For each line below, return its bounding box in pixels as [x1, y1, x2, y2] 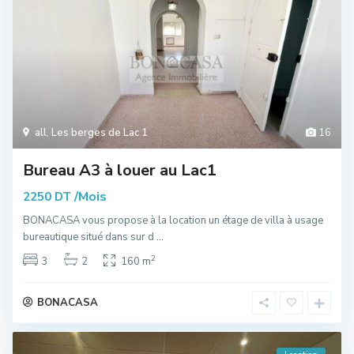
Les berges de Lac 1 [51, 125, 148, 140]
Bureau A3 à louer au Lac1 [23, 159, 217, 181]
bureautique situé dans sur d [23, 229, 156, 244]
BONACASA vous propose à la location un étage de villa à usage [23, 213, 323, 228]
